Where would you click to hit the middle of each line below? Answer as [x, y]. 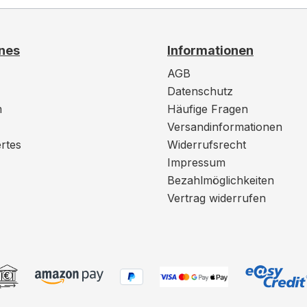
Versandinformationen [225, 127]
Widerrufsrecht [207, 145]
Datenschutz [200, 91]
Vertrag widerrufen [217, 198]
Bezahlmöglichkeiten [221, 180]
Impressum [196, 162]
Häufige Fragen [208, 109]
